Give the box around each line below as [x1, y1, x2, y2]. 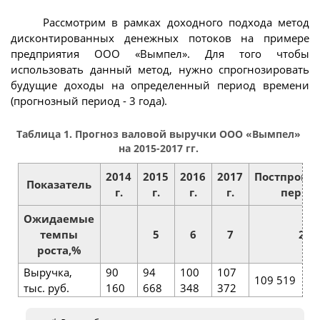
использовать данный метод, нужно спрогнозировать [11, 61, 309, 76]
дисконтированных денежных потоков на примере [11, 30, 309, 45]
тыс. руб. [24, 281, 69, 296]
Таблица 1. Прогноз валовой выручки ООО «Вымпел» [16, 128, 301, 141]
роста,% [36, 243, 81, 258]
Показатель [26, 177, 91, 192]
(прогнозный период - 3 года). [11, 93, 167, 108]
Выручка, [24, 265, 72, 280]
